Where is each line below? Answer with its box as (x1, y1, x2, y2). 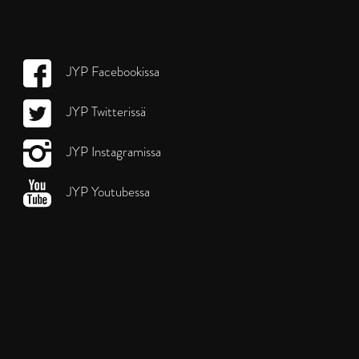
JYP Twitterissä (63, 101, 146, 122)
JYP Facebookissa (63, 61, 159, 82)
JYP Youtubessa (63, 181, 150, 202)
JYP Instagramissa (63, 141, 161, 162)
